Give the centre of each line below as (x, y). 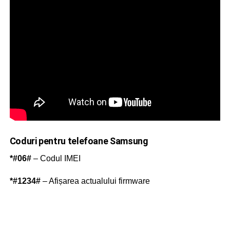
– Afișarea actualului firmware (95, 181)
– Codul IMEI (56, 159)
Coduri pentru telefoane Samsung (79, 141)
